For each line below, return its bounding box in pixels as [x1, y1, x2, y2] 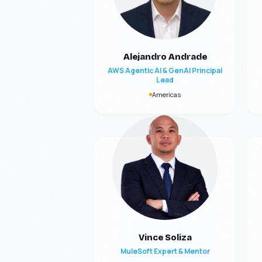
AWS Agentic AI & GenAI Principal [108, 65, 222, 75]
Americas [152, 90, 181, 99]
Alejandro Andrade [123, 51, 207, 62]
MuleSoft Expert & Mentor [120, 246, 210, 256]
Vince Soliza [138, 232, 192, 243]
